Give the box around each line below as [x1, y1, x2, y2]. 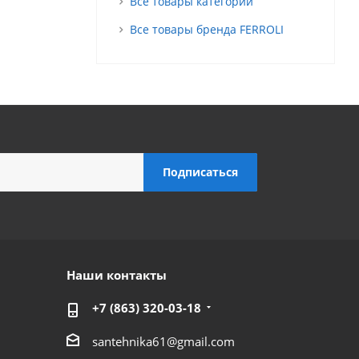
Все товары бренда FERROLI [129, 22, 284, 37]
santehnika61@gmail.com [91, 333, 235, 349]
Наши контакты [66, 267, 167, 283]
